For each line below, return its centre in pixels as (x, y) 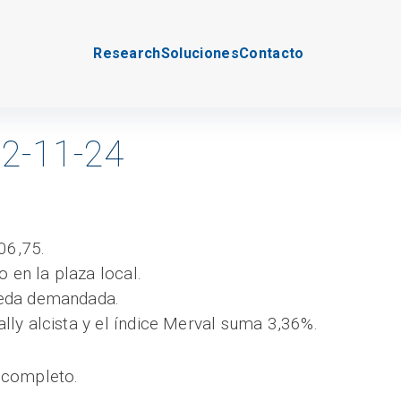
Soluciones (200, 53)
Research (127, 53)
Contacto (271, 53)
